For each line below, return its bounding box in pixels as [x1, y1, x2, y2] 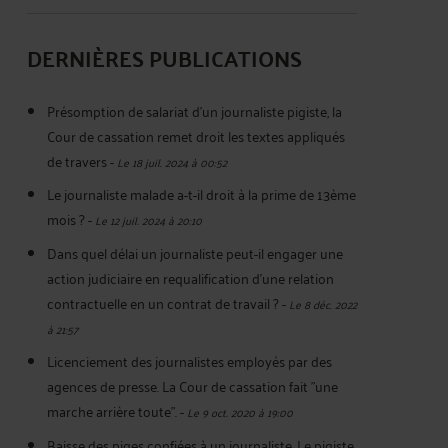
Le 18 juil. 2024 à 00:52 [117, 151, 227, 172]
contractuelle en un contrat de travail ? [47, 289, 279, 315]
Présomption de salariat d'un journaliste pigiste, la [47, 98, 342, 123]
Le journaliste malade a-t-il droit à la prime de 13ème [47, 181, 356, 207]
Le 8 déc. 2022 [289, 292, 357, 314]
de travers [47, 148, 107, 173]
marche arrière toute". [47, 398, 180, 424]
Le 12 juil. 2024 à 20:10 [95, 209, 202, 231]
